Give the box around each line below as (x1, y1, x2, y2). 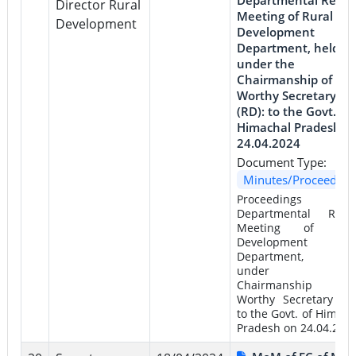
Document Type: (236, 153, 327, 170)
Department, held (236, 39, 339, 56)
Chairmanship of (236, 71, 332, 87)
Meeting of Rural (236, 7, 333, 24)
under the (236, 55, 295, 72)
